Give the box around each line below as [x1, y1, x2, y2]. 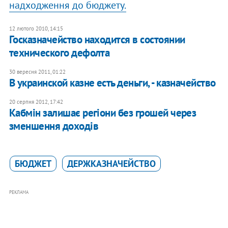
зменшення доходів [9, 119, 98, 133]
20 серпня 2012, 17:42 [9, 98, 63, 106]
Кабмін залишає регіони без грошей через [9, 106, 196, 120]
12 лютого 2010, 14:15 [9, 25, 63, 33]
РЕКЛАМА [9, 189, 28, 195]
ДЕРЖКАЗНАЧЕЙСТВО [67, 158, 156, 170]
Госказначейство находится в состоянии [9, 33, 185, 47]
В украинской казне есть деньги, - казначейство [9, 76, 216, 90]
